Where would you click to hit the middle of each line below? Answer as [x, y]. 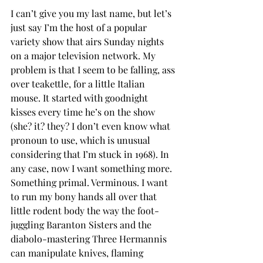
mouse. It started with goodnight [80, 97]
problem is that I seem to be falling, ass [94, 69]
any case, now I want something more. [92, 168]
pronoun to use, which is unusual [82, 140]
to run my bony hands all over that [85, 196]
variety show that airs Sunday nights [88, 41]
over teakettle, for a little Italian [79, 83]
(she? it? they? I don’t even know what [92, 126]
